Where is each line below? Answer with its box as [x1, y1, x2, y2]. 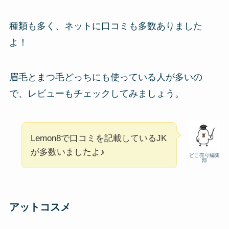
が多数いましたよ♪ [30, 147, 105, 157]
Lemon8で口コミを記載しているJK [30, 133, 167, 143]
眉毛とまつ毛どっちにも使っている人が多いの [9, 72, 202, 82]
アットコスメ [9, 201, 71, 213]
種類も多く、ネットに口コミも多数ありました [9, 20, 202, 31]
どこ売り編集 [189, 152, 220, 158]
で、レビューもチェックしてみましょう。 [9, 88, 184, 99]
